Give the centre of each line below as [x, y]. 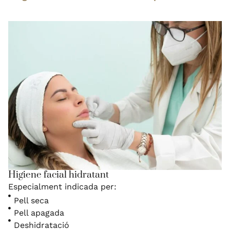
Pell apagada [39, 213]
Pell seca [32, 200]
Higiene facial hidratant [59, 175]
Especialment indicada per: [62, 186]
